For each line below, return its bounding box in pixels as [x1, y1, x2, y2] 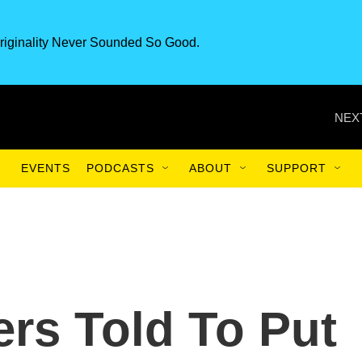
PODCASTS [86, 162, 154, 175]
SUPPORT [267, 162, 326, 175]
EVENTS [21, 162, 70, 175]
